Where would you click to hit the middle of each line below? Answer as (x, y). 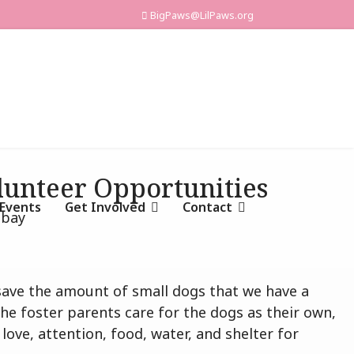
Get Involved (105, 207)
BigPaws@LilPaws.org (202, 15)
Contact (207, 207)
